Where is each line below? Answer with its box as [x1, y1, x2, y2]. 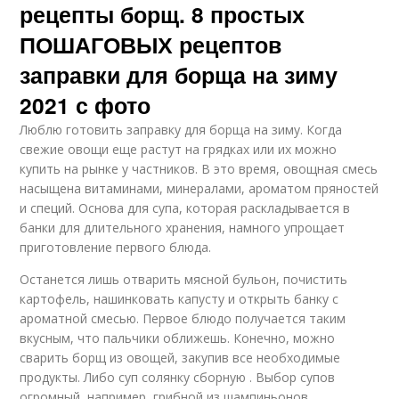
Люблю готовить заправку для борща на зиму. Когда [20, 121, 343, 139]
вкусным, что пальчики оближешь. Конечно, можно [20, 330, 336, 347]
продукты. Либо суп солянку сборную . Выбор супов [20, 369, 336, 387]
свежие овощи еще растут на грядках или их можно [20, 141, 338, 159]
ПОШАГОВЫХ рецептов [20, 28, 282, 61]
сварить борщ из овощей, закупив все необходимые [20, 349, 341, 367]
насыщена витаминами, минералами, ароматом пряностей [20, 180, 379, 198]
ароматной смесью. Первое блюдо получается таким [20, 310, 346, 328]
